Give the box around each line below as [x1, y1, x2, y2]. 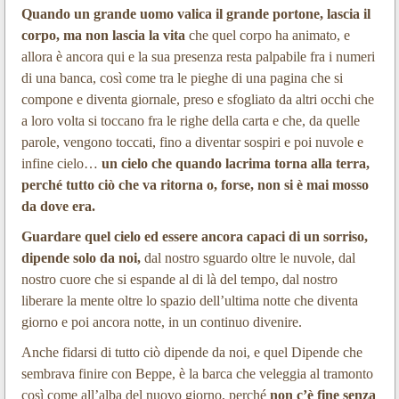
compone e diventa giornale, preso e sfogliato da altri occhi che [20, 92, 374, 108]
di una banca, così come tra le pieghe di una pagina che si [20, 70, 343, 86]
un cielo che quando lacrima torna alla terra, [101, 156, 370, 172]
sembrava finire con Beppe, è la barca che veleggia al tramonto [20, 366, 373, 382]
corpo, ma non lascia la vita [20, 28, 185, 44]
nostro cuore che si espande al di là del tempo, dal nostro [20, 272, 338, 288]
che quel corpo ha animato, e [184, 28, 350, 44]
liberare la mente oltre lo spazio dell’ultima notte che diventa [20, 293, 358, 309]
